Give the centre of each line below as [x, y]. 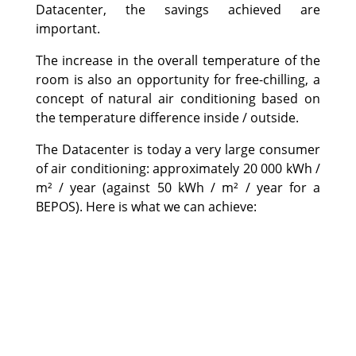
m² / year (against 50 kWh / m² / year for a [178, 188]
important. [68, 29]
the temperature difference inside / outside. [167, 118]
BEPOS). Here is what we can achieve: [146, 207]
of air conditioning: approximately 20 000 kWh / [178, 168]
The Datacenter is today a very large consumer [178, 149]
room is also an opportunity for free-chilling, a [178, 79]
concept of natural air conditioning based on [178, 99]
